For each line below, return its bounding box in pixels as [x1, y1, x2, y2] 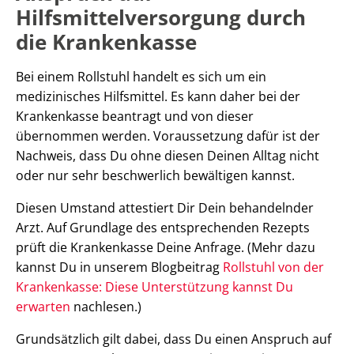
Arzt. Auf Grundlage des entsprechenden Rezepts [16, 218, 310, 236]
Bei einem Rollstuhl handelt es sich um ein [16, 67, 266, 85]
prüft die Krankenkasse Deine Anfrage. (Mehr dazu [16, 238, 315, 256]
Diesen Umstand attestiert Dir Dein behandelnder [16, 198, 314, 217]
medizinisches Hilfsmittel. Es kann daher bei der [16, 87, 300, 105]
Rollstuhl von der [220, 258, 324, 276]
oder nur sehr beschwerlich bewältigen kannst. [16, 166, 295, 184]
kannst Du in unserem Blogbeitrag [16, 258, 220, 276]
